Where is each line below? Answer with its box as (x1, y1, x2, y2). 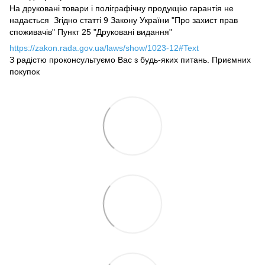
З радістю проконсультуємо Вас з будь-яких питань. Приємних (9, 55, 251, 65)
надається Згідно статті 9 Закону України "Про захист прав (9, 15, 238, 25)
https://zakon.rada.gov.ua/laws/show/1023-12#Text (9, 43, 199, 53)
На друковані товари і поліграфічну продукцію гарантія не (9, 4, 234, 14)
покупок (9, 67, 40, 77)
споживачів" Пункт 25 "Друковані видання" (9, 27, 172, 37)
